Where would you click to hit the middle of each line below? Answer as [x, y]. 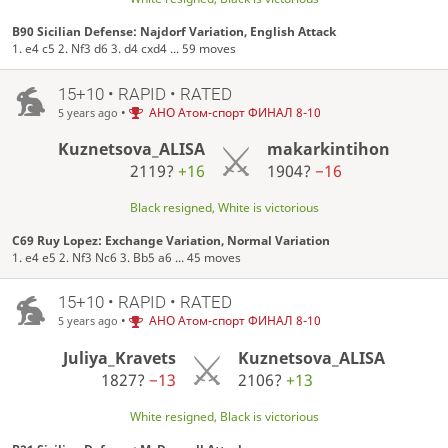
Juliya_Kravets [120, 358]
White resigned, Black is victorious [224, 416]
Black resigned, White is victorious [224, 207]
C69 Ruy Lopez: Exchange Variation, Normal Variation [171, 240]
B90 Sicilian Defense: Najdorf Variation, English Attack [174, 31]
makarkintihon [328, 149]
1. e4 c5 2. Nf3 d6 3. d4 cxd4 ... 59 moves [124, 48]
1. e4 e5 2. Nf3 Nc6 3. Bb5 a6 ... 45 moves [127, 257]
